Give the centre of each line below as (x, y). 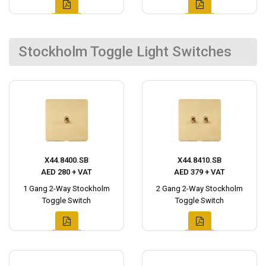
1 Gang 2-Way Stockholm (66, 188)
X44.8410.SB (199, 160)
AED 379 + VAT (199, 172)
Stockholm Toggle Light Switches (125, 51)
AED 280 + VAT (66, 172)
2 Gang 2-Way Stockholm (199, 188)
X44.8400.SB (66, 160)
